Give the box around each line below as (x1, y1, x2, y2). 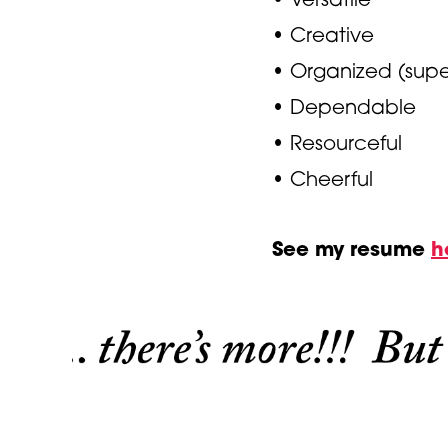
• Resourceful (272, 129, 402, 155)
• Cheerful (272, 165, 373, 191)
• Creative (272, 21, 374, 47)
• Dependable (272, 93, 416, 119)
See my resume (272, 234, 431, 262)
